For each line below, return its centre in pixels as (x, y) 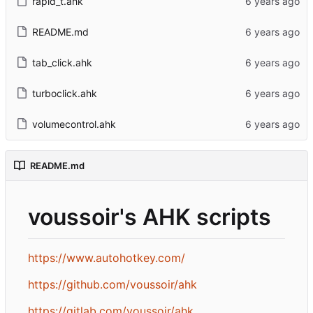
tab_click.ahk (62, 62)
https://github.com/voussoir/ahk (112, 284)
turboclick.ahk (64, 93)
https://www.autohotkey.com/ (107, 257)
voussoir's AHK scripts (150, 217)
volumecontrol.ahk (74, 124)
